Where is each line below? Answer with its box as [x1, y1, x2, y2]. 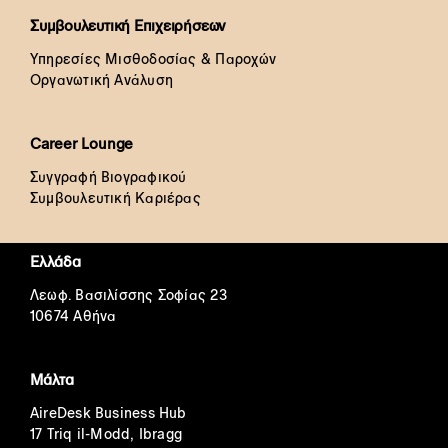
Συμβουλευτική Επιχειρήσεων [29, 16, 227, 34]
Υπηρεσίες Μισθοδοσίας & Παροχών [29, 50, 276, 67]
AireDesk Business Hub [29, 404, 187, 421]
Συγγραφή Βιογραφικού [29, 168, 187, 185]
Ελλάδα [29, 252, 81, 270]
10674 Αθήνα [29, 307, 117, 324]
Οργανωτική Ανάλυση [29, 71, 174, 88]
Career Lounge [29, 134, 134, 152]
